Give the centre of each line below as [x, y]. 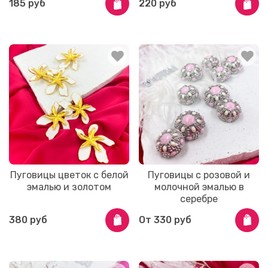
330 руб [173, 220]
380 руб [28, 220]
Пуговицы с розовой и [199, 175]
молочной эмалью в [199, 187]
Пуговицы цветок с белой [69, 175]
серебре [199, 199]
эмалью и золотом [69, 187]
